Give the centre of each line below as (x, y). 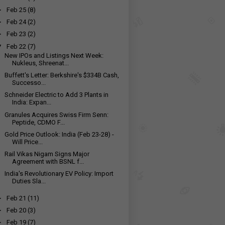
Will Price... (28, 142)
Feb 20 (17, 210)
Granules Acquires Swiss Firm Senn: (57, 115)
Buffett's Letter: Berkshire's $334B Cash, (62, 75)
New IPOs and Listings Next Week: (54, 55)
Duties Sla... (29, 181)
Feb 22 (17, 46)
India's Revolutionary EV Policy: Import (59, 174)
